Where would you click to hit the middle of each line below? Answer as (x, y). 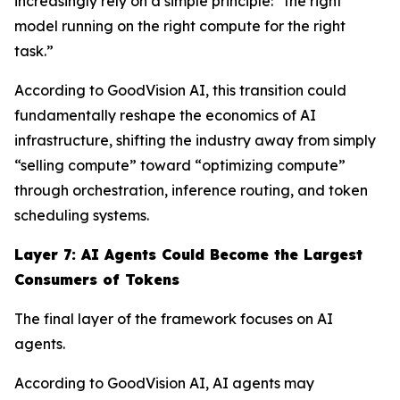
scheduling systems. (82, 215)
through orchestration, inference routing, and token (191, 190)
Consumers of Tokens (97, 279)
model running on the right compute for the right (180, 25)
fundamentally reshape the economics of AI (165, 115)
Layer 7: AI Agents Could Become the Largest (188, 254)
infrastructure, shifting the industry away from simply (195, 140)
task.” (34, 50)
